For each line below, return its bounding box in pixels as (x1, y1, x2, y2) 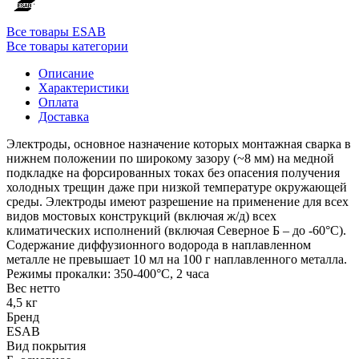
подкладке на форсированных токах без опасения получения (6, 165, 340, 179)
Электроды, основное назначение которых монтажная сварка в (6, 136, 351, 151)
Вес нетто (6, 280, 60, 295)
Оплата (38, 95, 79, 109)
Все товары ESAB (6, 24, 106, 38)
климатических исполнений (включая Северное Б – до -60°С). (6, 223, 346, 237)
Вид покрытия (6, 338, 86, 353)
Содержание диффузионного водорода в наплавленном (6, 237, 311, 252)
